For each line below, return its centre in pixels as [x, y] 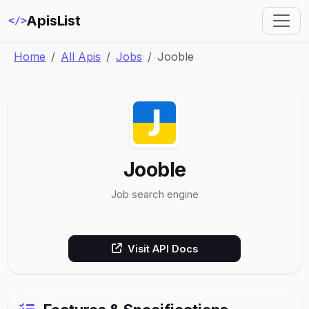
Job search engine [154, 194]
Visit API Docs [162, 248]
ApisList [53, 21]
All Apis [81, 56]
